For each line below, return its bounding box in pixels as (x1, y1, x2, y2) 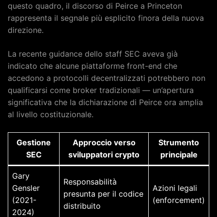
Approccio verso (72, 137, 136, 147)
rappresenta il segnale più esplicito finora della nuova (8, 13, 204, 23)
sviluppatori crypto (68, 149, 139, 159)
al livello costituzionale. (8, 109, 93, 119)
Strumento (158, 137, 199, 147)
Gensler (12, 183, 40, 193)
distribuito (63, 201, 101, 211)
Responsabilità (63, 176, 117, 186)
